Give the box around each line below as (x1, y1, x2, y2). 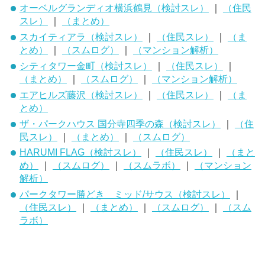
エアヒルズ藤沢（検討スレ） (19, 89, 143, 100)
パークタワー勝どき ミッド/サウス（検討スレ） (19, 189, 230, 200)
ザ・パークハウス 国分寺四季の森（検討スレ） (19, 118, 221, 129)
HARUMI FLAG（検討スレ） (19, 147, 141, 158)
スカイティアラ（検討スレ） (19, 31, 143, 43)
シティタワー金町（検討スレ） (19, 60, 152, 71)
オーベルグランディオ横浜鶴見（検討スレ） (19, 2, 209, 14)
